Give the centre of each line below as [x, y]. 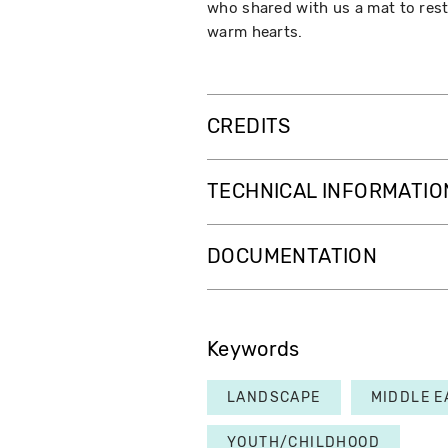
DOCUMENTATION [292, 257]
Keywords [253, 350]
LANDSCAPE [274, 398]
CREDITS [249, 127]
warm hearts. [255, 32]
